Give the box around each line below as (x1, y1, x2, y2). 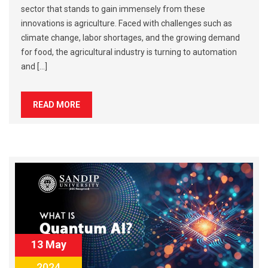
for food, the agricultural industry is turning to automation (21, 47, 237, 57)
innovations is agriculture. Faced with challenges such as (21, 19, 232, 29)
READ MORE (33, 100, 80, 110)
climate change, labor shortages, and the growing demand (21, 33, 240, 43)
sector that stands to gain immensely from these (21, 4, 205, 14)
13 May (31, 237, 66, 251)
